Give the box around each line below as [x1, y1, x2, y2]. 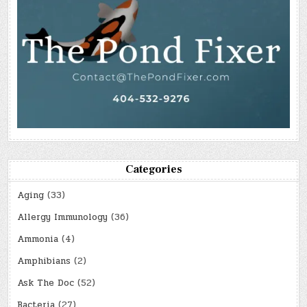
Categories [125, 162, 182, 177]
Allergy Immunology [17, 210, 108, 225]
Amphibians [17, 254, 71, 269]
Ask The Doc [17, 276, 75, 291]
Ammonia [17, 232, 59, 247]
